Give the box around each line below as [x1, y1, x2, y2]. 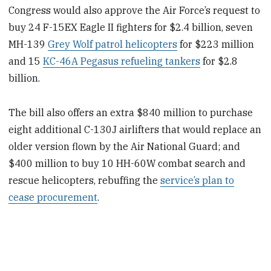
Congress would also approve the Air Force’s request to [8, 4, 261, 17]
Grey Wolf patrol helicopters [48, 38, 178, 51]
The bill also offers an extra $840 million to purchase [8, 106, 253, 119]
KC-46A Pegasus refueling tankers [43, 55, 201, 68]
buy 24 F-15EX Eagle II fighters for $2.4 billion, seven [8, 21, 253, 34]
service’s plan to [160, 174, 235, 187]
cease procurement [8, 191, 98, 204]
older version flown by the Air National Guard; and [8, 140, 241, 153]
